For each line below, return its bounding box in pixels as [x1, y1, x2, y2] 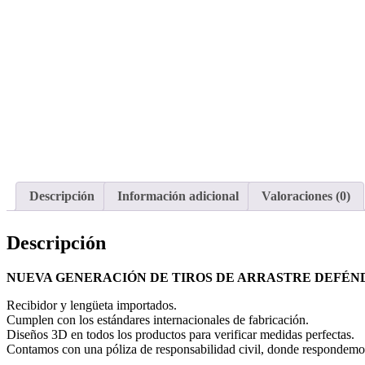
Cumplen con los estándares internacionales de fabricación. [7, 312, 309, 327]
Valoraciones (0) [262, 189, 350, 204]
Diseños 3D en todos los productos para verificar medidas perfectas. [7, 327, 354, 341]
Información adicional [117, 189, 239, 204]
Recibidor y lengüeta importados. [7, 297, 177, 312]
